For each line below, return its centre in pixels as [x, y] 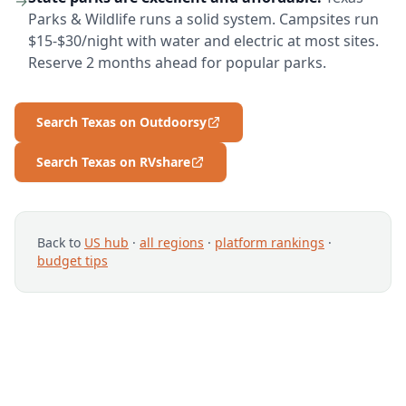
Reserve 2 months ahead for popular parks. [177, 63]
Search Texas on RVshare [113, 162]
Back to [61, 243]
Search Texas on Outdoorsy [121, 122]
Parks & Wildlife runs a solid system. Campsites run [203, 19]
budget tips [72, 261]
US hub [106, 243]
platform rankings [270, 243]
